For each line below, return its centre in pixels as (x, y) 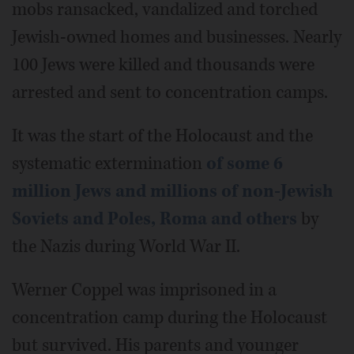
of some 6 (245, 163)
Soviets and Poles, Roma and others (154, 218)
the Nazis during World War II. (126, 246)
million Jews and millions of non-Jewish (172, 191)
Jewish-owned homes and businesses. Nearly (177, 37)
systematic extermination (109, 163)
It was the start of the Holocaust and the (162, 136)
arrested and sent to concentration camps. (170, 92)
